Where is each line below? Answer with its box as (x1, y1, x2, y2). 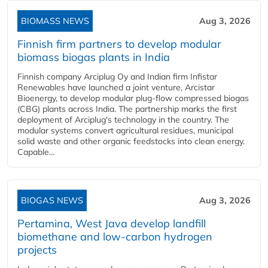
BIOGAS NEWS (21, 195, 83, 206)
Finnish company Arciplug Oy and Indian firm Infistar (17, 71, 217, 82)
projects (17, 243, 57, 257)
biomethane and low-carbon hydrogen (17, 230, 212, 243)
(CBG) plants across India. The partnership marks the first (17, 103, 237, 114)
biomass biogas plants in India (17, 50, 170, 64)
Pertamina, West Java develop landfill (17, 217, 206, 230)
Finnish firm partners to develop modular (17, 37, 221, 51)
